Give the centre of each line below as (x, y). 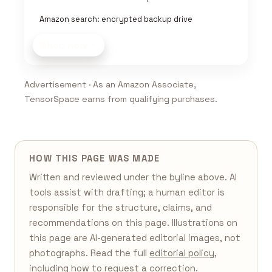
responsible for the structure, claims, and (121, 207)
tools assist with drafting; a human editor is (127, 192)
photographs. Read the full (90, 253)
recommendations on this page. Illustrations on (134, 223)
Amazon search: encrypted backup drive (116, 19)
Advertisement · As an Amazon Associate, (110, 85)
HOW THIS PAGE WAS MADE (95, 159)
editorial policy (182, 253)
